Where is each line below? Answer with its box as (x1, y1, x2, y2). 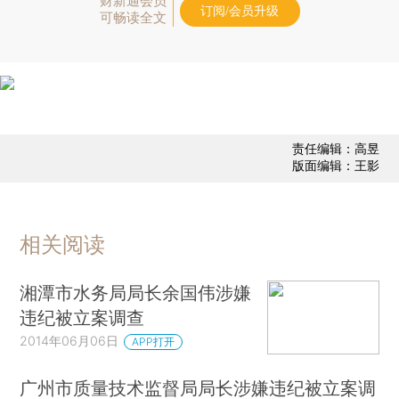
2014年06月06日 (20, 332, 119, 348)
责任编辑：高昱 (291, 141, 379, 157)
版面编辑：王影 (291, 158, 379, 174)
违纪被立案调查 (20, 305, 145, 329)
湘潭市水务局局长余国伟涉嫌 (20, 281, 252, 304)
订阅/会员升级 (200, 4, 279, 18)
